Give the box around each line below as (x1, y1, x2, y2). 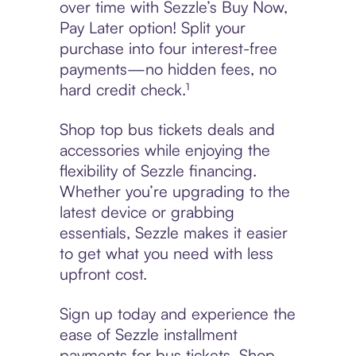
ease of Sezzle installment (59, 324, 238, 345)
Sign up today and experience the (59, 304, 296, 324)
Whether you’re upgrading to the (59, 181, 290, 202)
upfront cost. (59, 264, 147, 284)
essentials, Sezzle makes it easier (59, 222, 288, 243)
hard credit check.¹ (59, 79, 189, 100)
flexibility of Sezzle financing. (59, 161, 257, 181)
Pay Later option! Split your (59, 17, 246, 38)
